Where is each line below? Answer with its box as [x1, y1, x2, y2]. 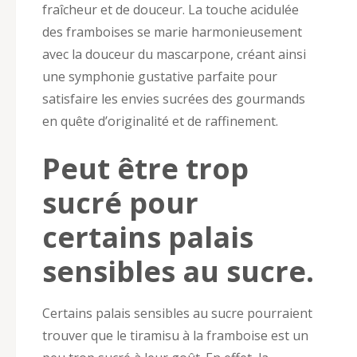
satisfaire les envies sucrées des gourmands [42, 89, 305, 108]
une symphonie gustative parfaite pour [42, 67, 277, 85]
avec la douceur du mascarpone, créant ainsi [42, 45, 306, 63]
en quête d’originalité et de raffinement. [42, 112, 278, 130]
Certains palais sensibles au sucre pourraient [42, 304, 312, 322]
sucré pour [42, 182, 198, 222]
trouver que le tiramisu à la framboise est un [42, 326, 308, 344]
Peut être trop [42, 148, 249, 188]
